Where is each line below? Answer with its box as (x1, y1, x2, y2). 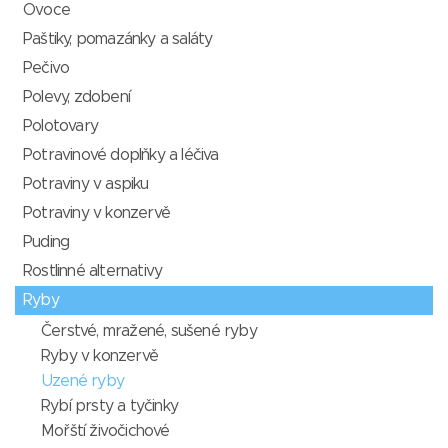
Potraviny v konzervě (23, 205, 170, 222)
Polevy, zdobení (23, 89, 130, 106)
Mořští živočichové (41, 423, 170, 440)
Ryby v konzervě (41, 348, 158, 365)
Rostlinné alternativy (23, 263, 163, 280)
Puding (23, 234, 70, 251)
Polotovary (23, 118, 98, 135)
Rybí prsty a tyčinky (41, 398, 178, 415)
